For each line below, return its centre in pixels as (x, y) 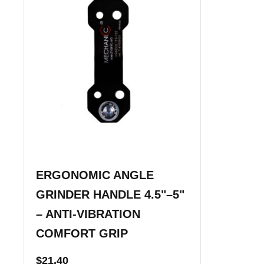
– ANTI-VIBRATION (88, 214)
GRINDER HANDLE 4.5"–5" (110, 194)
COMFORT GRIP (82, 233)
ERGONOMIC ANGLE (95, 175)
